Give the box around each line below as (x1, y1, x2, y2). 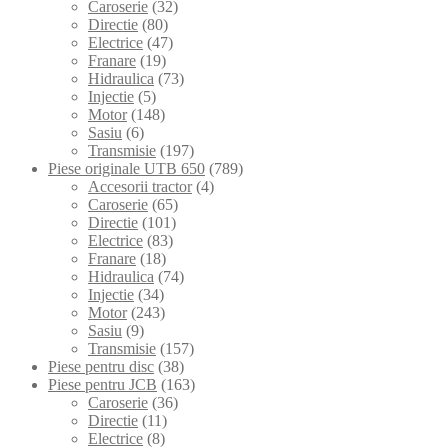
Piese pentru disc (48, 357, 154, 375)
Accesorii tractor (88, 177, 192, 195)
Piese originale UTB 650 (48, 159, 205, 177)
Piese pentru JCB (48, 375, 157, 393)
